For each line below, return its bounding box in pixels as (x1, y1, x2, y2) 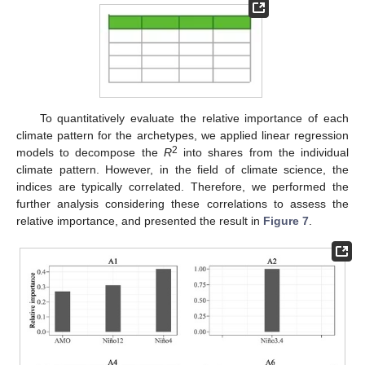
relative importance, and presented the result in (16, 213, 263, 227)
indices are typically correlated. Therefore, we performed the (16, 179, 349, 193)
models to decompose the (16, 145, 164, 159)
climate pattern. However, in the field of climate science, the (16, 162, 349, 176)
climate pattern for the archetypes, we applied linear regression (16, 128, 349, 142)
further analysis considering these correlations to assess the (16, 196, 349, 210)
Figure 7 (263, 213, 309, 227)
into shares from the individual (177, 145, 350, 159)
